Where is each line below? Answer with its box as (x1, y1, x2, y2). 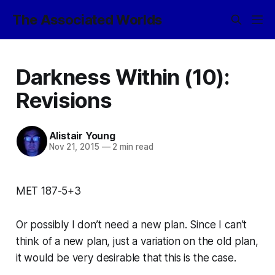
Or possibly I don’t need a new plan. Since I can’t (15, 218, 247, 231)
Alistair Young (48, 130, 115, 142)
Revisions (15, 87, 112, 113)
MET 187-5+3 (15, 184, 81, 197)
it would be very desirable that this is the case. (15, 251, 236, 264)
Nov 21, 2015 (48, 142, 99, 152)
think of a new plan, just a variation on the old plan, (15, 234, 258, 247)
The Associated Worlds (12, 12, 163, 28)
